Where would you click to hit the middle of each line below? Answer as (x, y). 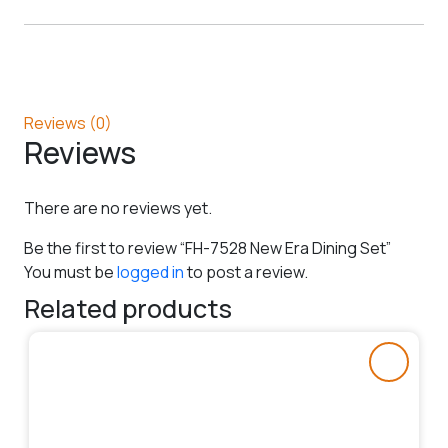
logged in (150, 271)
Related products (128, 308)
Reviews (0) (68, 122)
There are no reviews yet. (118, 207)
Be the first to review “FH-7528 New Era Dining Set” (207, 247)
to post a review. (246, 271)
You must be (70, 271)
